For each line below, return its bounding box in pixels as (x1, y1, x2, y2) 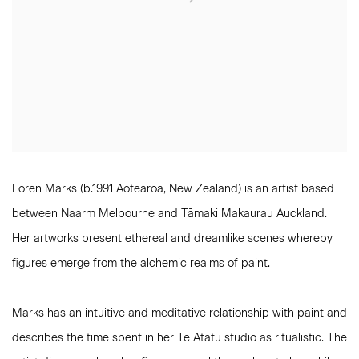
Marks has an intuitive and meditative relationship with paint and (12, 306, 347, 321)
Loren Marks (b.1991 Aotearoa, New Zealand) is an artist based (12, 182, 334, 196)
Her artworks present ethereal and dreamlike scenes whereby (12, 232, 333, 246)
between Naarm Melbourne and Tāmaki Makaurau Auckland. (12, 207, 327, 221)
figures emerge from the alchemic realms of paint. (12, 256, 270, 271)
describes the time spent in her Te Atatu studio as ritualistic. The (12, 331, 347, 345)
